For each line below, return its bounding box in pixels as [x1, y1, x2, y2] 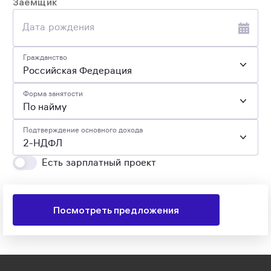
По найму [23, 101, 67, 113]
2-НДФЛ [23, 137, 62, 149]
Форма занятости [23, 89, 83, 98]
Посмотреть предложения [53, 204, 179, 216]
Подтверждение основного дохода [23, 125, 143, 134]
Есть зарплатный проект [42, 157, 157, 169]
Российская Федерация [23, 65, 132, 77]
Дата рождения [22, 21, 95, 33]
